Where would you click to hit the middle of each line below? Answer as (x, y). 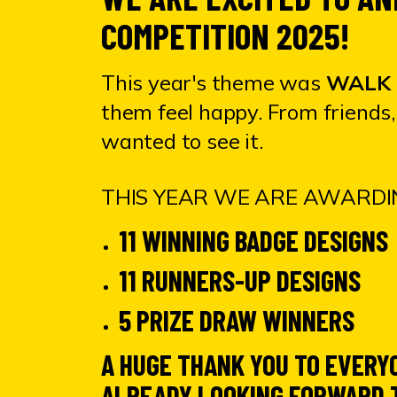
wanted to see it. (182, 141)
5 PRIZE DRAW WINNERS (237, 320)
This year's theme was (214, 82)
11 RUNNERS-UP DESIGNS (240, 280)
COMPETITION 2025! (225, 35)
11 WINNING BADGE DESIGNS (253, 240)
